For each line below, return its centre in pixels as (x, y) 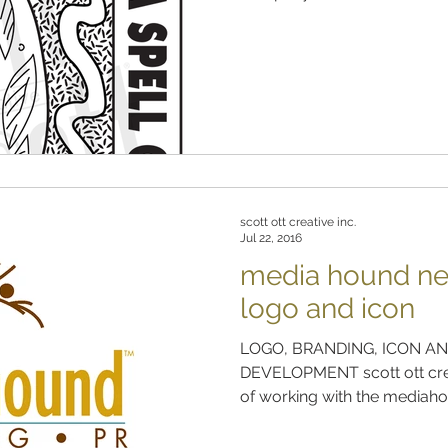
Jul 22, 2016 (271, 238)
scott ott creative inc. (298, 221)
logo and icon (327, 308)
